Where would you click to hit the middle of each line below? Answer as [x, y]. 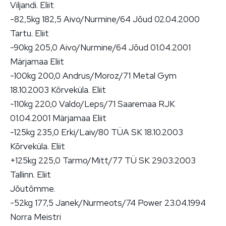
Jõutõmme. [33, 188]
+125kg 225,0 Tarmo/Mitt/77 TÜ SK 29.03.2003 [103, 160]
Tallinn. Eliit [31, 174]
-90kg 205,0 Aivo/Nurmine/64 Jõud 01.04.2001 [100, 47]
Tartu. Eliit [30, 33]
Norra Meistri [36, 217]
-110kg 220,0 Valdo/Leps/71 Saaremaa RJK [93, 104]
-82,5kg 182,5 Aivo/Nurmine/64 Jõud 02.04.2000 [105, 19]
